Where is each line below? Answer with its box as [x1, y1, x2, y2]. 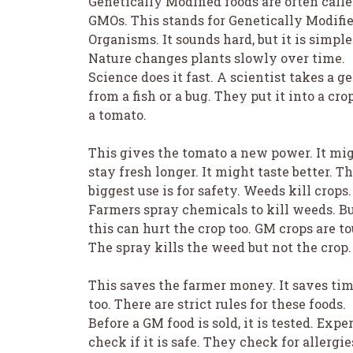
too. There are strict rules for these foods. [88, 295, 346, 312]
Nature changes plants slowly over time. [88, 49, 345, 66]
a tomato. [88, 106, 147, 123]
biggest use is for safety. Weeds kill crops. [88, 181, 351, 199]
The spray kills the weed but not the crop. [88, 238, 351, 255]
